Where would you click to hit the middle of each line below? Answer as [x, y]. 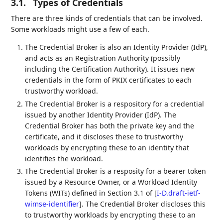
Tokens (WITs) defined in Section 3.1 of [90, 193]
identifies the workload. [64, 158]
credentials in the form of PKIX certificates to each [109, 80]
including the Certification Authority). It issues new [110, 69]
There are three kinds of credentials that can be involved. [107, 18]
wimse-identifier [52, 204]
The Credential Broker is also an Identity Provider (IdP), [117, 47]
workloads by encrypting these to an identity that [107, 147]
